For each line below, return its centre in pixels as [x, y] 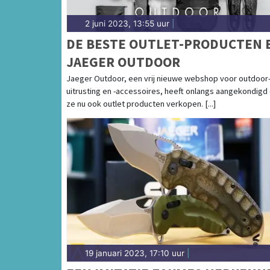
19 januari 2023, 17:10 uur [135, 253]
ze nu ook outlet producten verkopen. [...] [141, 104]
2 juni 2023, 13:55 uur [127, 24]
